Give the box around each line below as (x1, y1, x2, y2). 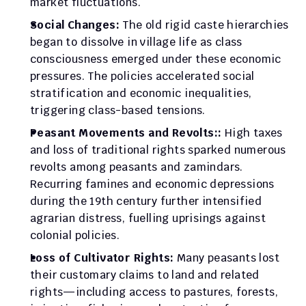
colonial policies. (30, 228, 120, 242)
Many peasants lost (176, 251, 280, 265)
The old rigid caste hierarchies (122, 18, 289, 32)
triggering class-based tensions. (30, 103, 206, 117)
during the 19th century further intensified (30, 194, 262, 208)
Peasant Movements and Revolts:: (30, 126, 225, 140)
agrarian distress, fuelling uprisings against (30, 211, 266, 225)
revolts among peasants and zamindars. (30, 160, 243, 174)
